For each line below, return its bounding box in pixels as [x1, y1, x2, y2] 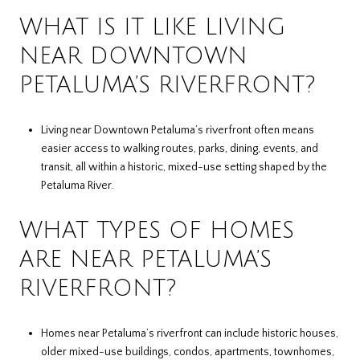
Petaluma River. [40, 178, 113, 192]
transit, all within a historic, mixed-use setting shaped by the [40, 160, 327, 174]
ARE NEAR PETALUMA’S [19, 247, 272, 272]
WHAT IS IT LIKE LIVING [19, 15, 285, 40]
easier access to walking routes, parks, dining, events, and [40, 141, 318, 155]
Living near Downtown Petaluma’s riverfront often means [40, 123, 314, 137]
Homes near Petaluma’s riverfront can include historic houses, [40, 327, 338, 341]
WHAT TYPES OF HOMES [19, 219, 294, 243]
